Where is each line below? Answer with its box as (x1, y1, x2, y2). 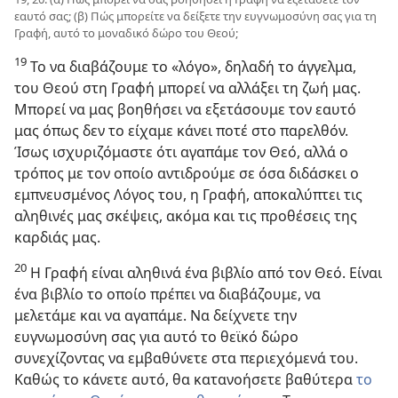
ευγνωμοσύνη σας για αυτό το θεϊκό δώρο (14, 326, 298, 346)
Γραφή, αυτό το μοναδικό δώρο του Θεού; (14, 24, 238, 41)
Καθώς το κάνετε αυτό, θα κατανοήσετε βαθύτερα (14, 369, 356, 389)
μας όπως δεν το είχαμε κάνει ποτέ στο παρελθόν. (14, 120, 348, 140)
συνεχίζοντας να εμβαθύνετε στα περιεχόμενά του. (14, 347, 358, 368)
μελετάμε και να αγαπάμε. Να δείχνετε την (14, 305, 297, 325)
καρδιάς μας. (14, 227, 100, 247)
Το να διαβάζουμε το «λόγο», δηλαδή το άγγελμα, (27, 56, 356, 76)
